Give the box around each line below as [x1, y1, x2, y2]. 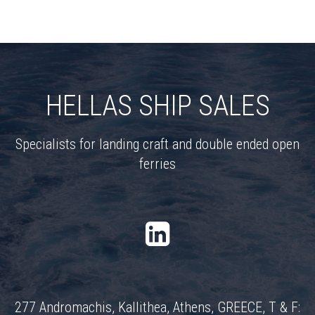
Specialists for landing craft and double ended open [15, 136, 300, 153]
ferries [139, 155, 176, 173]
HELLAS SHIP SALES [45, 89, 270, 123]
